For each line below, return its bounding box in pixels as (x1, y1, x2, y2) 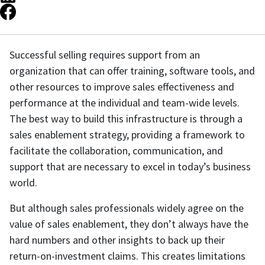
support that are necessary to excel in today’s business (9, 160, 251, 174)
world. (9, 176, 37, 190)
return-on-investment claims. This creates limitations (9, 249, 245, 263)
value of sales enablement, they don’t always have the (9, 217, 248, 231)
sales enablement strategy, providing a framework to (9, 128, 245, 142)
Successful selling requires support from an (9, 48, 200, 62)
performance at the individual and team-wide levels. (9, 96, 240, 110)
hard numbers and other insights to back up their (9, 233, 225, 247)
